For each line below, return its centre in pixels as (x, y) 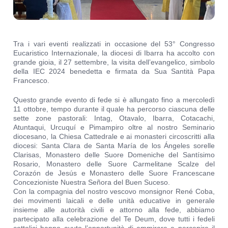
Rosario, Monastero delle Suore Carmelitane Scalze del (114, 164)
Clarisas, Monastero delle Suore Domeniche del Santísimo (114, 155)
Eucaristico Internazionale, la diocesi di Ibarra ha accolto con (114, 53)
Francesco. (32, 81)
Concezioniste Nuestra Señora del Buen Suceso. (92, 182)
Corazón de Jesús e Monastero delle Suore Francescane (114, 173)
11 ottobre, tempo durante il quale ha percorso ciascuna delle (114, 109)
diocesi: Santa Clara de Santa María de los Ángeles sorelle (114, 146)
